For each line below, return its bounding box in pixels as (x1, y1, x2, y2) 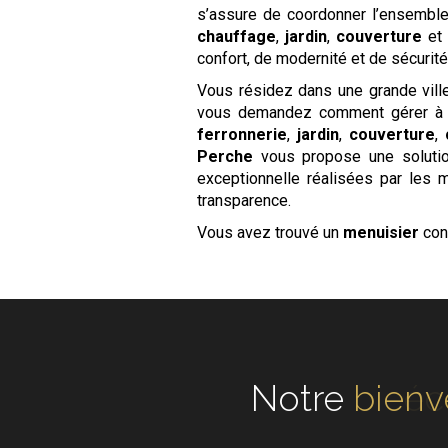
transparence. (197, 191, 292, 210)
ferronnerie (197, 125, 288, 144)
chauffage (197, 27, 277, 46)
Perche (197, 147, 254, 166)
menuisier (343, 223, 420, 242)
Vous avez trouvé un (197, 223, 344, 242)
